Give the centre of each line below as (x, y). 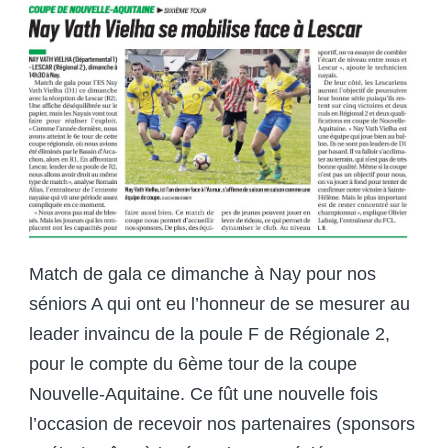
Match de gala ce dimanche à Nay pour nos (202, 274)
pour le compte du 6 (108, 364)
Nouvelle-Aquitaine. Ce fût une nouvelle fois (203, 394)
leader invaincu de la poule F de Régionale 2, (209, 334)
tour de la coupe (290, 364)
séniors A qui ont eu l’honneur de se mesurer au (219, 304)
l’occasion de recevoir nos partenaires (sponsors (222, 424)
